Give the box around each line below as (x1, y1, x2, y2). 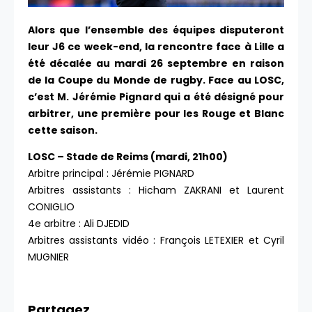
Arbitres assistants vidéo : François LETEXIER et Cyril (28, 233, 284, 248)
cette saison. (28, 123, 100, 138)
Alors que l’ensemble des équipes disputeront (28, 23, 284, 38)
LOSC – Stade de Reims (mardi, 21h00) (28, 150, 228, 164)
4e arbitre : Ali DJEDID (28, 217, 130, 231)
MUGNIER (28, 250, 69, 265)
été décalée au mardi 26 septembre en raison (28, 56, 284, 71)
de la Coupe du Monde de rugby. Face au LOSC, (28, 73, 284, 88)
